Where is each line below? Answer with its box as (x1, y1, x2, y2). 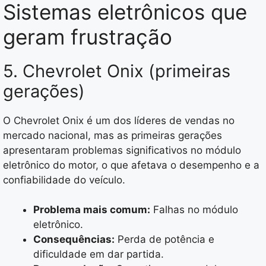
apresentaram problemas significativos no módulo (3, 144, 241, 156)
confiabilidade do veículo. (3, 173, 125, 186)
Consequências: (33, 233, 115, 246)
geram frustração (3, 24, 172, 49)
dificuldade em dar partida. (33, 248, 164, 261)
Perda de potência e (115, 233, 214, 246)
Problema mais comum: (33, 204, 150, 216)
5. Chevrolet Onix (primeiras (3, 60, 230, 81)
